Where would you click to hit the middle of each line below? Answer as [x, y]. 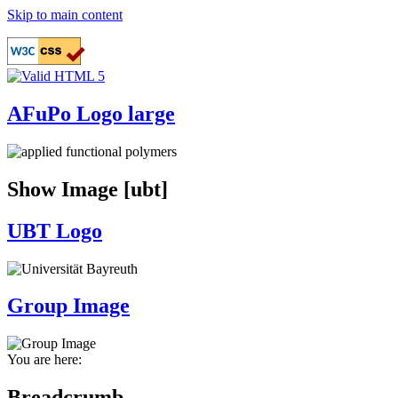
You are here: [44, 360]
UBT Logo [55, 231]
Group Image [68, 306]
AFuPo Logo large [91, 113]
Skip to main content [65, 15]
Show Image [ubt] [88, 189]
